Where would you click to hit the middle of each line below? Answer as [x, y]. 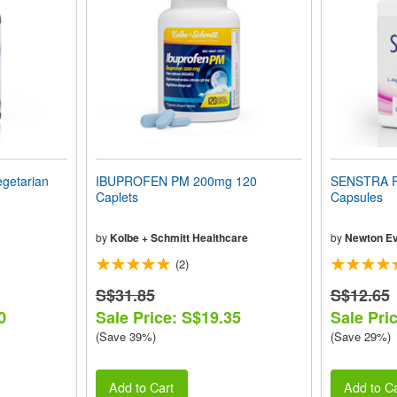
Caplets [117, 197]
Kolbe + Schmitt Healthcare [179, 237]
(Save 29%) [360, 336]
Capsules [356, 197]
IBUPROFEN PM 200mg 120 [176, 181]
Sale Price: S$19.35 [168, 317]
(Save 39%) [125, 336]
